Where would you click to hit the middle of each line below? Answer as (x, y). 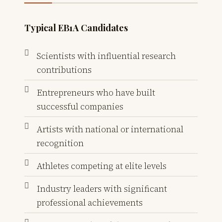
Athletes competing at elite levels (102, 166)
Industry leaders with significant (102, 189)
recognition (60, 143)
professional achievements (90, 202)
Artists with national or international (110, 129)
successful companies (80, 106)
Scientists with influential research (106, 56)
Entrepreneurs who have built (96, 92)
